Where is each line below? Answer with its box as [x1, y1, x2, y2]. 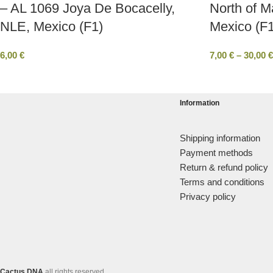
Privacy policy [180, 191, 236, 202]
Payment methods [180, 147, 253, 158]
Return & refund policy [180, 162, 268, 172]
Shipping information [180, 133, 260, 143]
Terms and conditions [180, 177, 264, 187]
